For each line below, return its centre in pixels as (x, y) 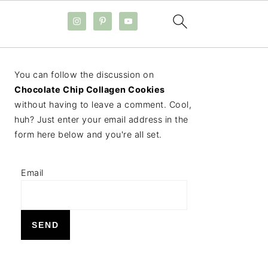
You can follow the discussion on (84, 74)
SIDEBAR (50, 81)
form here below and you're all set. (88, 134)
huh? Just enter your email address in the (101, 119)
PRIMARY (52, 64)
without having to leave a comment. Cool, (103, 104)
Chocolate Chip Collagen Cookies (90, 89)
